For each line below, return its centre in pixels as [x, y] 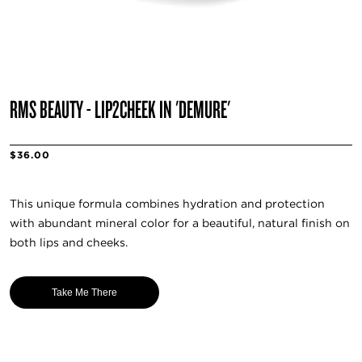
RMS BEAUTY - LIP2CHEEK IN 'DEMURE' [120, 108]
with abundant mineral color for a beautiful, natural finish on [180, 223]
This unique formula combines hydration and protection [167, 204]
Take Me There [84, 292]
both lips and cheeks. [69, 243]
